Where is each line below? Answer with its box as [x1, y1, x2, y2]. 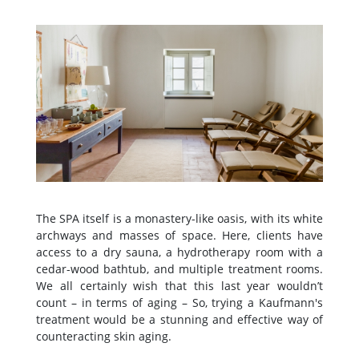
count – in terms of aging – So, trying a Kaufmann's [36, 294, 323, 310]
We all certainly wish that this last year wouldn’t [36, 277, 323, 293]
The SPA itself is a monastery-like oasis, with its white [36, 210, 323, 226]
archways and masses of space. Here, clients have [36, 227, 323, 243]
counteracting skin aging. [36, 328, 175, 344]
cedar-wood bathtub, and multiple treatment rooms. [36, 260, 323, 276]
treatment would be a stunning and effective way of [36, 311, 323, 327]
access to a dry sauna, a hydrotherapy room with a [36, 244, 323, 260]
